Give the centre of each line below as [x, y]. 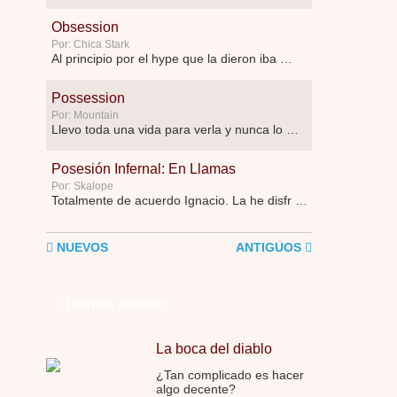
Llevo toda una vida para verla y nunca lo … [175, 129]
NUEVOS [81, 247]
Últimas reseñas [117, 304]
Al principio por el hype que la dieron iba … [172, 58]
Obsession [85, 27]
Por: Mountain [85, 115]
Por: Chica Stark [90, 44]
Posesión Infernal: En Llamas [144, 169]
